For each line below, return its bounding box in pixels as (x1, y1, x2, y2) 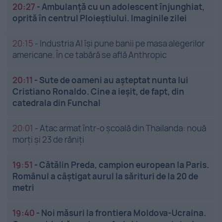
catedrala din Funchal (12, 97, 101, 109)
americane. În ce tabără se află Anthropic (12, 49, 166, 61)
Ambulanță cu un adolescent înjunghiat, (42, 1, 205, 13)
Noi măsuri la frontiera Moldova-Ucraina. (41, 207, 206, 219)
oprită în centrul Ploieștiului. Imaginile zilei (12, 12, 187, 24)
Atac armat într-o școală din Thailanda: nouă (40, 122, 206, 134)
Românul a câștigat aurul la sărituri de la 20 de (12, 170, 198, 182)
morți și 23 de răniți (12, 134, 84, 146)
